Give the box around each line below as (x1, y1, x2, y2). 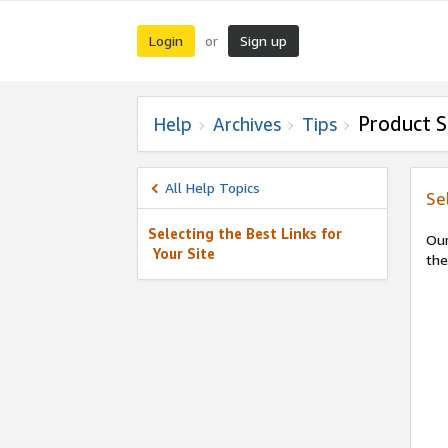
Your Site (153, 245, 215, 262)
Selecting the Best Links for (148, 225, 342, 242)
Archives (213, 113, 281, 135)
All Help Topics (165, 179, 260, 196)
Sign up (240, 32, 287, 49)
